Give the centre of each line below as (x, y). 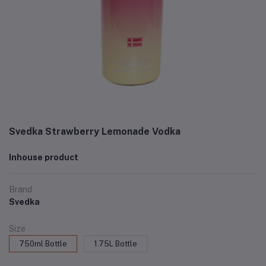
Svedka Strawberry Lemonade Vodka (95, 132)
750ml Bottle (43, 244)
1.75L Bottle (115, 244)
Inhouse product (44, 157)
